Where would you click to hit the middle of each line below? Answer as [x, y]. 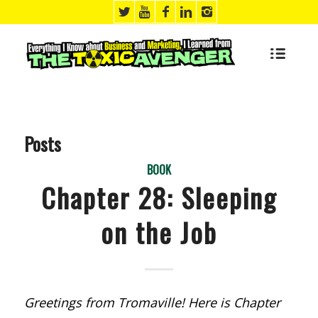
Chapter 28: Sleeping [159, 197]
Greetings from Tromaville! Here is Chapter [152, 303]
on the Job [159, 232]
